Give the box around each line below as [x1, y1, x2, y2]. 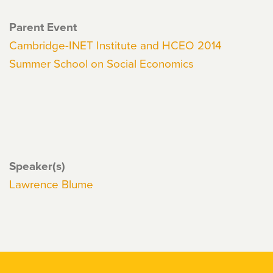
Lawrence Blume [9, 175, 93, 192]
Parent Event [9, 18, 77, 35]
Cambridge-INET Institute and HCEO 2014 [9, 37, 222, 53]
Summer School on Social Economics [9, 55, 194, 71]
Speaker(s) [9, 157, 65, 174]
